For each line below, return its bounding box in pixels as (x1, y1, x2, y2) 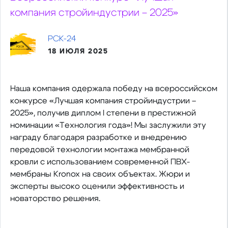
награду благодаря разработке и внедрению (10, 133, 187, 141)
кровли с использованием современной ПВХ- (10, 158, 190, 166)
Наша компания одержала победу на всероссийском (10, 84, 217, 93)
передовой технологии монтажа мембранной (10, 146, 189, 154)
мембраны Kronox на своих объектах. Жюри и (10, 170, 190, 178)
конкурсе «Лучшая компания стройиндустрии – (10, 97, 196, 105)
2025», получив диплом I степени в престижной (10, 109, 196, 117)
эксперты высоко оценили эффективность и (10, 182, 184, 190)
